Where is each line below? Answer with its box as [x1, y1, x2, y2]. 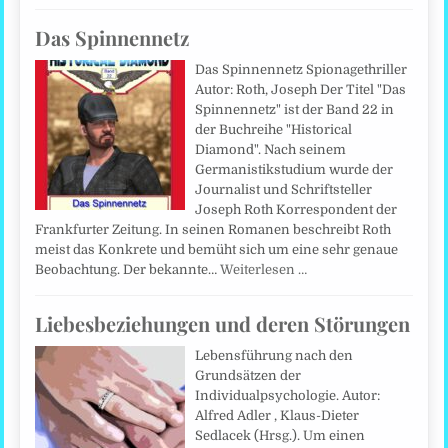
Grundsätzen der [195, 368, 302, 383]
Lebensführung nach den [195, 348, 354, 363]
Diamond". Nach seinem [195, 141, 347, 157]
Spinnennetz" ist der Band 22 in [195, 101, 395, 117]
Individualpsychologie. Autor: [195, 388, 381, 403]
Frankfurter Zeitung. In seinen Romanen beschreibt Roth [35, 221, 392, 237]
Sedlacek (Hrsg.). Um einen [195, 428, 366, 443]
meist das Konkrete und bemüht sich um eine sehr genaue [35, 241, 399, 257]
